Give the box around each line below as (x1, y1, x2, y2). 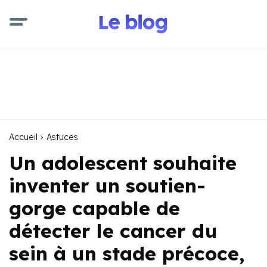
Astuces (46, 132, 78, 142)
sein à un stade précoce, (9, 241, 244, 265)
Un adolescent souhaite (9, 151, 237, 175)
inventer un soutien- (9, 173, 206, 197)
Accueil (9, 132, 38, 142)
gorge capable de (9, 196, 180, 220)
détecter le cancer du (9, 219, 218, 243)
